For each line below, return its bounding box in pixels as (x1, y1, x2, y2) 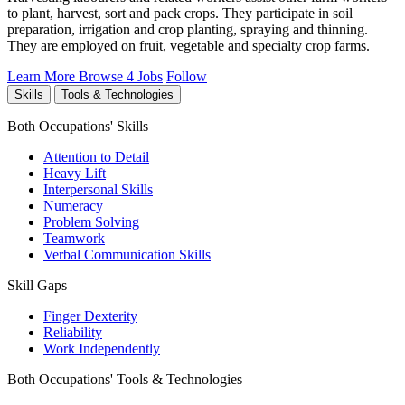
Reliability (43, 325, 102, 341)
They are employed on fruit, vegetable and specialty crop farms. (7, 38, 370, 54)
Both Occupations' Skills (7, 118, 148, 135)
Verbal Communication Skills (43, 247, 211, 263)
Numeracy (43, 198, 103, 214)
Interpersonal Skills (43, 182, 153, 198)
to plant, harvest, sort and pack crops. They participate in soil (7, 5, 353, 22)
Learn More (7, 69, 79, 85)
